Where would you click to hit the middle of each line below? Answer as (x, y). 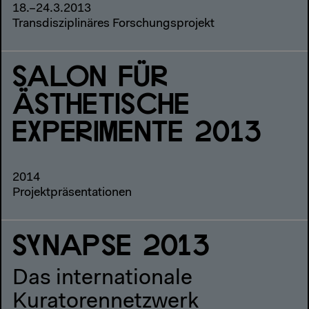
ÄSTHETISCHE (101, 105)
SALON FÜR (91, 78)
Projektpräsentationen (72, 193)
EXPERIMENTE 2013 (138, 133)
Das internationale (102, 278)
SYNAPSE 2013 (112, 247)
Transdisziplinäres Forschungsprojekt (113, 24)
